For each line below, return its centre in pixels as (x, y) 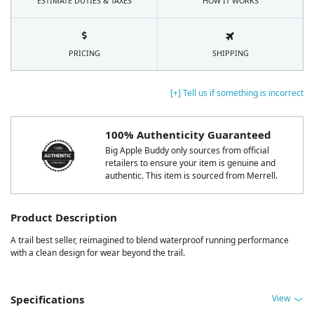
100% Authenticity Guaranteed (188, 135)
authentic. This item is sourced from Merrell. (191, 176)
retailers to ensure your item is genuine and (190, 163)
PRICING (84, 53)
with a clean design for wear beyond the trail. (98, 253)
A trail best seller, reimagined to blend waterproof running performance (150, 240)
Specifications (47, 300)
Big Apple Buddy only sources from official (187, 151)
